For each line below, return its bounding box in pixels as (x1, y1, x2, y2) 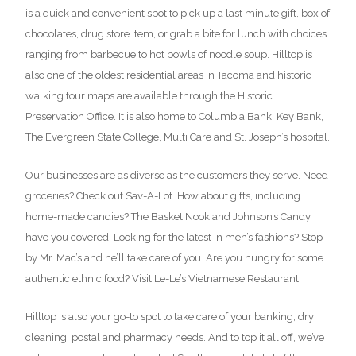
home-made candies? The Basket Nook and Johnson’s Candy (25, 210, 311, 222)
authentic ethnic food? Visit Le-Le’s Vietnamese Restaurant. (25, 272, 301, 284)
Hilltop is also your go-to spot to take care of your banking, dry (25, 310, 314, 323)
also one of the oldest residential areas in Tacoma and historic (25, 68, 311, 81)
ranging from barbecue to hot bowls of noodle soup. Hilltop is (25, 48, 312, 60)
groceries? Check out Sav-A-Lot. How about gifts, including (25, 189, 300, 202)
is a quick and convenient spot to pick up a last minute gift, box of (25, 6, 330, 19)
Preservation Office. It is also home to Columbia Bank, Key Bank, (25, 110, 323, 122)
